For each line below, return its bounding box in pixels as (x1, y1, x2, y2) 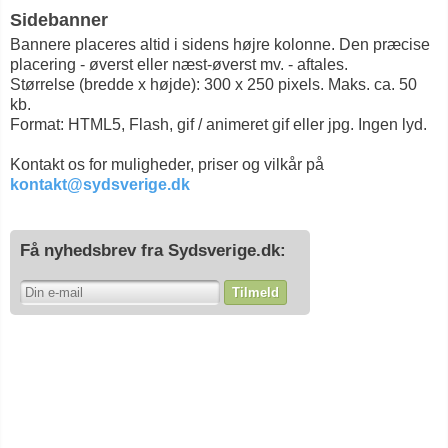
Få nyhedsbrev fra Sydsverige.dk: (20, 241, 286, 260)
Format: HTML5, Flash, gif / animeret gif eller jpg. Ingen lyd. (10, 116, 427, 133)
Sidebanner (10, 10, 108, 30)
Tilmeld (232, 285, 280, 300)
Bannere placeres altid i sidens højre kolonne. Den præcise (10, 36, 430, 53)
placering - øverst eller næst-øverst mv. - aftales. (10, 56, 348, 73)
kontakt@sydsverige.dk (10, 176, 190, 193)
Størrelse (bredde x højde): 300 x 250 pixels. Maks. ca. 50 (10, 76, 417, 93)
